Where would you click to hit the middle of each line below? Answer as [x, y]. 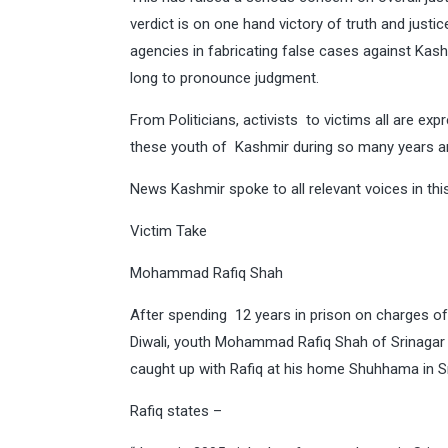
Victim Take [168, 231]
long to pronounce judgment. [224, 78]
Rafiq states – [176, 411]
